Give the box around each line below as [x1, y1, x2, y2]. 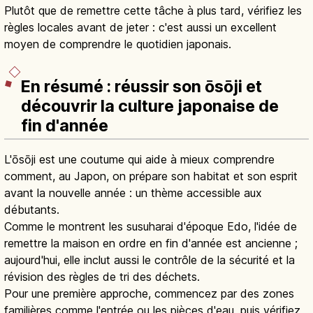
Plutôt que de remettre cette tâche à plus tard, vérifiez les [4, 3, 302, 17]
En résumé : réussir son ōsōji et [21, 77, 262, 97]
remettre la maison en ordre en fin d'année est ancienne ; [4, 236, 298, 251]
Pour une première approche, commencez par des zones [4, 286, 294, 301]
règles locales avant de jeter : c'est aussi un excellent [4, 20, 277, 34]
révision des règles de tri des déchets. [4, 270, 200, 284]
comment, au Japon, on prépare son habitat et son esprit [4, 169, 298, 184]
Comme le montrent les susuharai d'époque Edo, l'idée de [4, 219, 297, 234]
